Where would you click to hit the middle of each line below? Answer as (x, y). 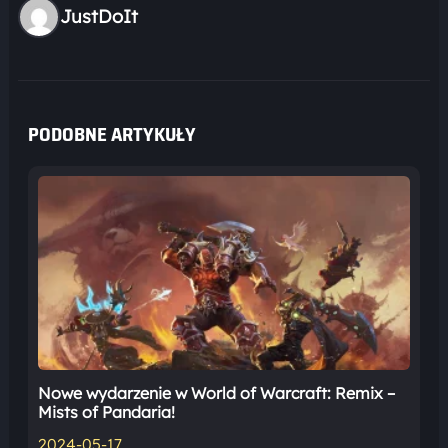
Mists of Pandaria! (106, 412)
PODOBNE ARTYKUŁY (111, 133)
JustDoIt (98, 17)
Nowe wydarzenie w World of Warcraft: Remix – (216, 393)
